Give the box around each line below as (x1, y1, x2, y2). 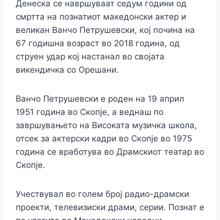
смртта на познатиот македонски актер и (16, 12, 186, 22)
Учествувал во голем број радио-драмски (16, 189, 189, 199)
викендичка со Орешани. (16, 65, 119, 75)
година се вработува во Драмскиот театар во (16, 147, 204, 157)
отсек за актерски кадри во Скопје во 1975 (16, 134, 192, 144)
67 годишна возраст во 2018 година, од (16, 38, 180, 49)
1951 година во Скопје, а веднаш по (16, 107, 164, 117)
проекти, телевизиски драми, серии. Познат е (16, 202, 204, 213)
